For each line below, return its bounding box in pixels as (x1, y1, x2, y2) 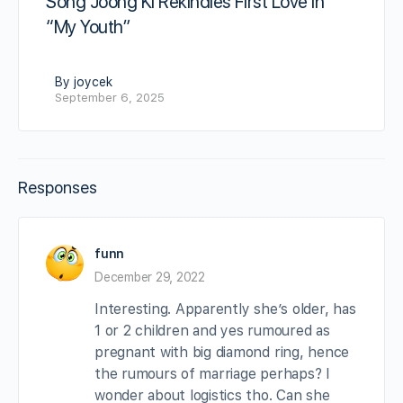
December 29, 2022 (94, 270, 205, 285)
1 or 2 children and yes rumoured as (94, 322, 330, 340)
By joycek (55, 75, 112, 90)
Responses (18, 178, 97, 198)
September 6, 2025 (55, 91, 165, 105)
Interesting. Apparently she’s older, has (94, 300, 356, 318)
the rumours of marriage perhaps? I (94, 365, 330, 383)
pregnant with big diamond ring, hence (94, 344, 350, 362)
